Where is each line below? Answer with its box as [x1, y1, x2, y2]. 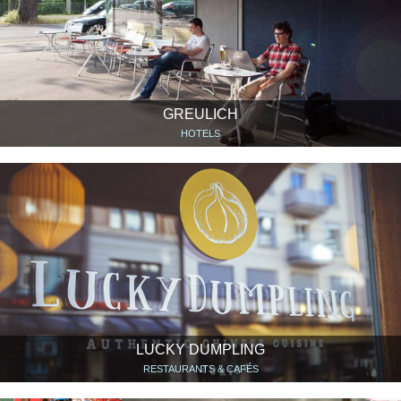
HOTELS [181, 128, 220, 140]
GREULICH [163, 107, 238, 123]
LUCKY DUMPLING [136, 342, 265, 357]
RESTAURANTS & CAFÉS [142, 363, 259, 374]
